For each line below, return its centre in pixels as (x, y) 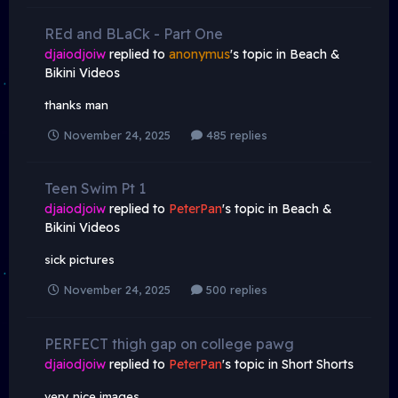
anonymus (199, 55)
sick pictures (80, 260)
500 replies (235, 290)
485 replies (235, 135)
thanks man (76, 105)
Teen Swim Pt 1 (95, 189)
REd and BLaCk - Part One (134, 34)
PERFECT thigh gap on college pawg (169, 343)
